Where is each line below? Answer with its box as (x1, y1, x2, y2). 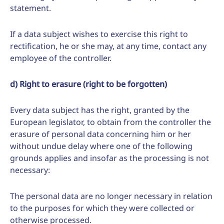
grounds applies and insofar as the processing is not (10, 152, 209, 163)
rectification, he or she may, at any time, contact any (10, 40, 206, 51)
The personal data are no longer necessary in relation (10, 190, 212, 201)
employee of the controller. (10, 52, 111, 63)
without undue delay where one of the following (10, 140, 192, 151)
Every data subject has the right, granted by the (10, 104, 189, 115)
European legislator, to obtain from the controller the (10, 116, 211, 127)
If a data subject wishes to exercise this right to (10, 28, 188, 39)
